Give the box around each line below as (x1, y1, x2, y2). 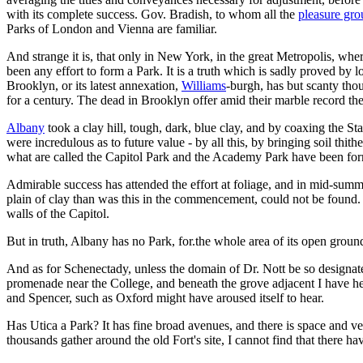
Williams (181, 78, 226, 92)
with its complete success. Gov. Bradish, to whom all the (6, 6, 298, 21)
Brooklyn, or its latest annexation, (6, 78, 181, 92)
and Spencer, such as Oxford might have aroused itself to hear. (6, 290, 324, 305)
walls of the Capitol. (6, 206, 109, 220)
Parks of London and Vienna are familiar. (6, 21, 217, 36)
